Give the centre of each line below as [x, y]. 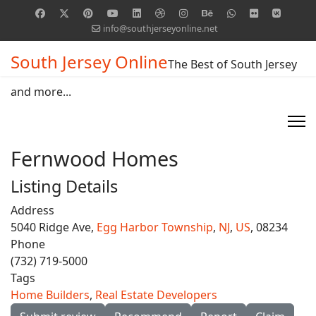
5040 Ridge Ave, [54, 227]
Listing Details [64, 186]
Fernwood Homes [95, 158]
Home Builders [50, 295]
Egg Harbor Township [155, 227]
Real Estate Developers [156, 295]
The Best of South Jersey [232, 64]
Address [32, 210]
